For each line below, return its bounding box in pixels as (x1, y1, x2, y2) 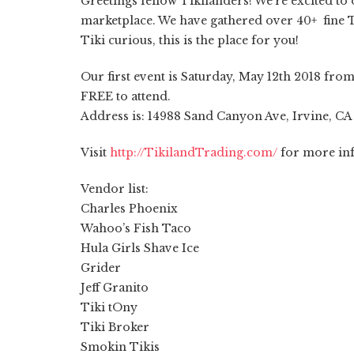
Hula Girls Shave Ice (81, 240, 199, 255)
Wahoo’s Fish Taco (81, 220, 191, 235)
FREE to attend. (81, 88, 174, 104)
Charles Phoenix (81, 201, 178, 216)
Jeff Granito (81, 280, 149, 295)
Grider (81, 260, 121, 275)
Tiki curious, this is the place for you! (81, 32, 299, 47)
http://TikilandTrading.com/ (110, 145, 277, 160)
